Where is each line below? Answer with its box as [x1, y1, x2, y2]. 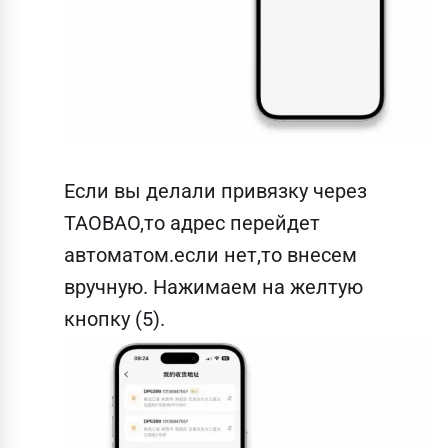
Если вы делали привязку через [64, 178, 367, 203]
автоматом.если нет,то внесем [64, 242, 357, 267]
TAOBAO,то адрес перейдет [64, 210, 320, 235]
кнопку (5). [64, 306, 165, 331]
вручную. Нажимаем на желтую [64, 274, 363, 299]
